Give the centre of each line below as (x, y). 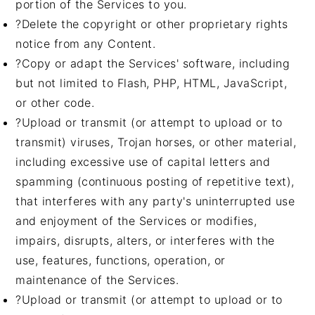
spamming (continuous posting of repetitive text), (155, 181)
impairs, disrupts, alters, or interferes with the (145, 240)
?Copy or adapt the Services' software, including (153, 63)
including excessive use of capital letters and (143, 162)
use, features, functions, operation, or (121, 260)
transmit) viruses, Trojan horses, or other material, (156, 142)
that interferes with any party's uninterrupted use (155, 201)
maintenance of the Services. (97, 280)
